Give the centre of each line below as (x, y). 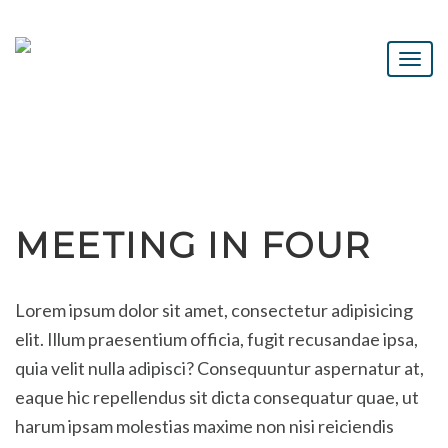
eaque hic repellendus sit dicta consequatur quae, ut (217, 397)
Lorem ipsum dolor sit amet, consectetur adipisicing (214, 310)
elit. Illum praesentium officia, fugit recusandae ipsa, (216, 339)
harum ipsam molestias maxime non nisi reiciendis (204, 426)
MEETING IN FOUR (193, 245)
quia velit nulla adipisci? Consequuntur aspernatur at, (219, 368)
